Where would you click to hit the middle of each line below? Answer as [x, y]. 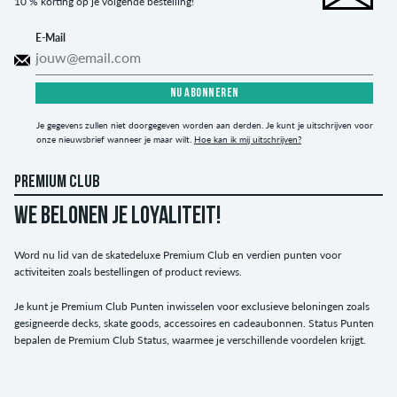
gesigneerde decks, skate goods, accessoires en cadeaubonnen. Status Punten [194, 323]
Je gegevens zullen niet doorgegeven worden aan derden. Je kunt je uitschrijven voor [205, 125]
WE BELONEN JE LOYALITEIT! [117, 217]
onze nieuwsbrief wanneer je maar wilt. [115, 139]
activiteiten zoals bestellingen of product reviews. [128, 271]
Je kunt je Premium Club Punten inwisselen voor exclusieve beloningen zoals [192, 306]
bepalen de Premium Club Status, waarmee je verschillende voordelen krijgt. [190, 339]
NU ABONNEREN [204, 93]
